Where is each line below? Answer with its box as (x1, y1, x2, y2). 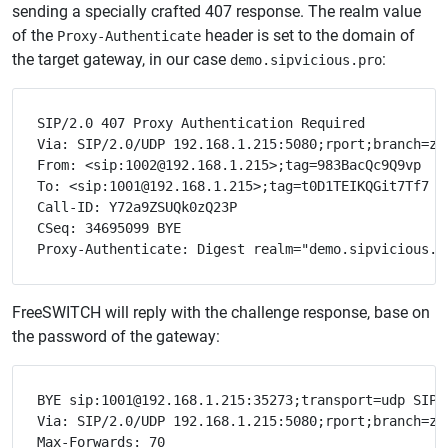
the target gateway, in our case (12, 50, 230, 70)
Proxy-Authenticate (57, 28, 201, 45)
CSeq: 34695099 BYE (37, 220, 181, 237)
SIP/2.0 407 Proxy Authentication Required (37, 115, 365, 132)
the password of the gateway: (12, 327, 220, 347)
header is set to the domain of (201, 26, 415, 46)
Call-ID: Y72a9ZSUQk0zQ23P (37, 199, 237, 216)
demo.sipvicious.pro (230, 52, 382, 69)
